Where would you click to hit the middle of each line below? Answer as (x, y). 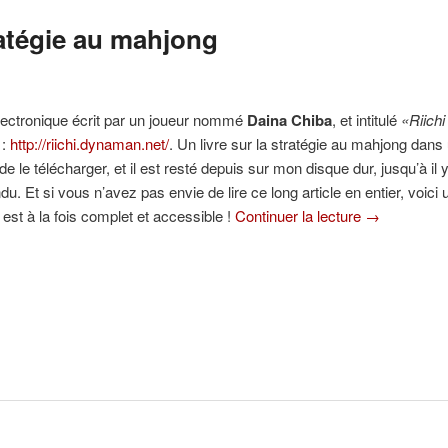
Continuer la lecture (300, 216)
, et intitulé (367, 120)
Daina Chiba (290, 120)
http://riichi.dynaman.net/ (90, 144)
